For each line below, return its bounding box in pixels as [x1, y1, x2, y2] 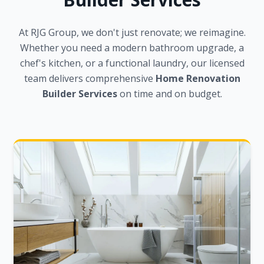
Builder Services [42, 87, 117, 100]
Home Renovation [155, 71, 240, 85]
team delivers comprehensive [24, 71, 156, 85]
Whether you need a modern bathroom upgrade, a [20, 41, 244, 54]
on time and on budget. [117, 87, 222, 100]
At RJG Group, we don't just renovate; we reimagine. [18, 25, 246, 39]
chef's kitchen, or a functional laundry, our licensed [19, 56, 245, 70]
